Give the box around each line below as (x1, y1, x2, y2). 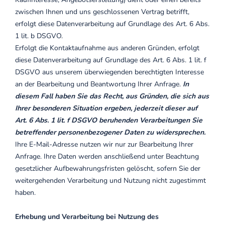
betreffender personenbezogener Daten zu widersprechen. (15, 128, 205, 137)
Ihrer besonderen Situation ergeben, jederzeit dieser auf (15, 103, 197, 113)
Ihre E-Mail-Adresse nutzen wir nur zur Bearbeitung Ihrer (15, 140, 193, 149)
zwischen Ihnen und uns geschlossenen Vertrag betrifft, (15, 7, 189, 17)
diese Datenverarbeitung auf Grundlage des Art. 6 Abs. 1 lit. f (15, 55, 206, 65)
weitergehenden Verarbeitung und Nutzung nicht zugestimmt (15, 176, 206, 185)
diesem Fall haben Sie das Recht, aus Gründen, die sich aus (15, 91, 209, 101)
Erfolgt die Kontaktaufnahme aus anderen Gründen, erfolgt (15, 43, 199, 53)
